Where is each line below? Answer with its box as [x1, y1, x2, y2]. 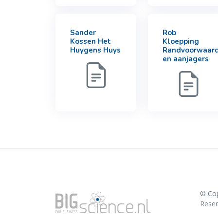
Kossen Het [70, 36, 111, 46]
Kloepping [163, 36, 199, 46]
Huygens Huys [70, 45, 121, 55]
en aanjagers [163, 54, 209, 64]
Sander [70, 28, 96, 37]
